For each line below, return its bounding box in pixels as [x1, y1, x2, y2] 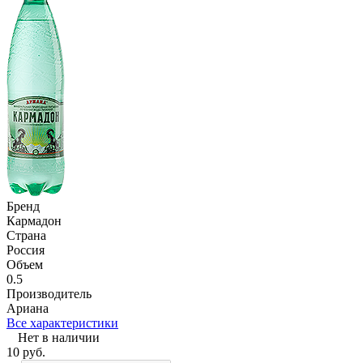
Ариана [6, 301, 49, 315]
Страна [6, 228, 46, 242]
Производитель [6, 286, 92, 301]
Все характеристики [6, 315, 118, 330]
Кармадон [6, 213, 62, 228]
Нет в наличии [18, 330, 100, 344]
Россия [6, 242, 45, 257]
